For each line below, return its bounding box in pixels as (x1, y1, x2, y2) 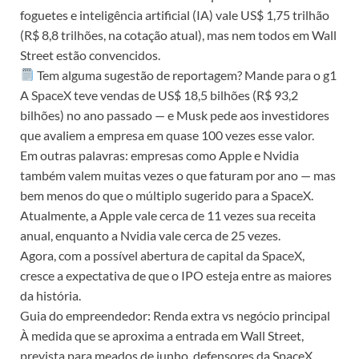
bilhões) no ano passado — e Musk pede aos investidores (20, 107, 329, 123)
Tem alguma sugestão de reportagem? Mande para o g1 (34, 67, 337, 83)
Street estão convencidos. (20, 46, 160, 63)
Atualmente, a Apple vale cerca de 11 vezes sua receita (20, 207, 316, 223)
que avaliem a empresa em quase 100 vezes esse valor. (20, 127, 314, 143)
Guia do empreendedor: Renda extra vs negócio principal (20, 307, 330, 323)
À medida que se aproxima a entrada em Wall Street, (20, 327, 304, 343)
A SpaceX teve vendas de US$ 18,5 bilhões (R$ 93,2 (20, 87, 298, 103)
